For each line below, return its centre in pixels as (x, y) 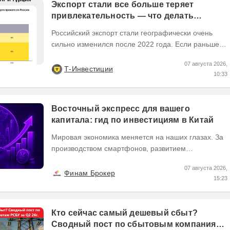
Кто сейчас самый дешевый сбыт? (124, 213)
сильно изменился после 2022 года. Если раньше (135, 44)
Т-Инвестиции (89, 69)
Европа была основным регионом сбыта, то (125, 55)
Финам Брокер (90, 173)
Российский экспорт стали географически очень (132, 33)
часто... (64, 171)
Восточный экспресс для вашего (121, 108)
